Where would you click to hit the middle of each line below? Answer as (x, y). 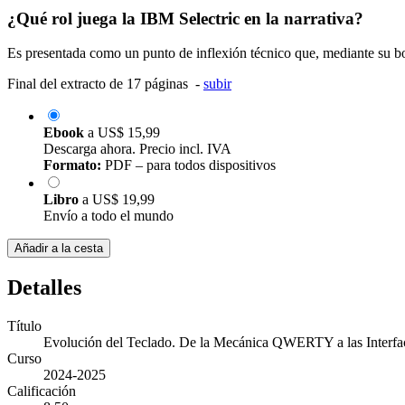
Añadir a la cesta (59, 249)
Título (24, 326)
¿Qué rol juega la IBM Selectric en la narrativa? (185, 18)
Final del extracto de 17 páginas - (105, 84)
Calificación (42, 391)
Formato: (72, 165)
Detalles (44, 288)
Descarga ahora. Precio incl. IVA (137, 149)
